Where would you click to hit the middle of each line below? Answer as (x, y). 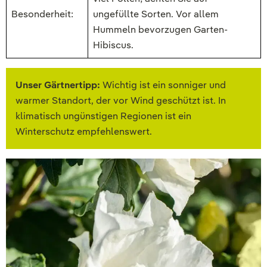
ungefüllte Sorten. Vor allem (156, 14)
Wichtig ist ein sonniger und (163, 85)
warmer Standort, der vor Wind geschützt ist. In (121, 101)
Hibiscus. (113, 45)
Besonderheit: (42, 14)
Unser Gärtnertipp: (58, 85)
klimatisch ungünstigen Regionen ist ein (103, 116)
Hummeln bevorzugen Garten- (160, 30)
